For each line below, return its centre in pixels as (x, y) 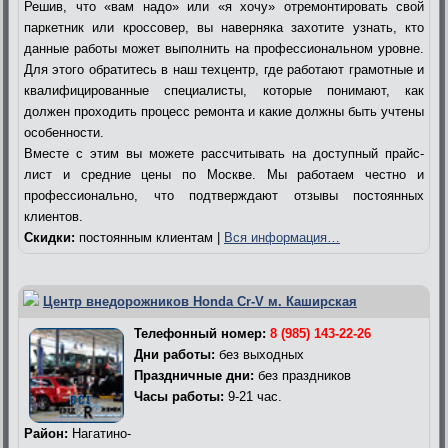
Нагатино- (99, 433)
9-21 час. (253, 396)
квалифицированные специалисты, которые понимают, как (224, 90)
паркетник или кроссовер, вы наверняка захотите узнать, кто (224, 27)
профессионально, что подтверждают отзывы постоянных (224, 195)
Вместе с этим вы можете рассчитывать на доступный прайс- (224, 153)
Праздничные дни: (194, 375)
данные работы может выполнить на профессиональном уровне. (224, 48)
